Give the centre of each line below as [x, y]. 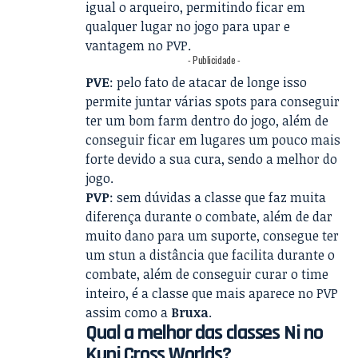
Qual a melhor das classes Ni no [204, 333]
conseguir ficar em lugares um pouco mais [213, 140]
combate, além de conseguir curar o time [207, 274]
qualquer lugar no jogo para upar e [188, 27]
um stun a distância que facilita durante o [211, 255]
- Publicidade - [214, 60]
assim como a [129, 313]
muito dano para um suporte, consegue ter [213, 236]
